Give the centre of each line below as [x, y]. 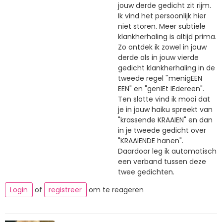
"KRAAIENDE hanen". [151, 140]
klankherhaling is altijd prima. [167, 36]
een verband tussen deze [162, 161]
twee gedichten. [146, 172]
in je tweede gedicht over [162, 130]
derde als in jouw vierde [158, 57]
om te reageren [115, 190]
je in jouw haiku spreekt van [165, 109]
